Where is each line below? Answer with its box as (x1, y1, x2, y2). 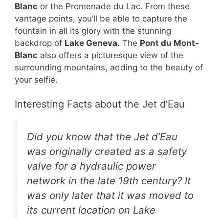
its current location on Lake (27, 204, 155, 217)
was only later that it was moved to (27, 189, 194, 202)
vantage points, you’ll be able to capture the (15, 13, 187, 23)
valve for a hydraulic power (27, 160, 156, 173)
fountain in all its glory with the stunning (15, 25, 171, 36)
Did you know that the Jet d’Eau (27, 131, 177, 143)
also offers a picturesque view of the (38, 50, 183, 60)
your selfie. (15, 74, 58, 85)
